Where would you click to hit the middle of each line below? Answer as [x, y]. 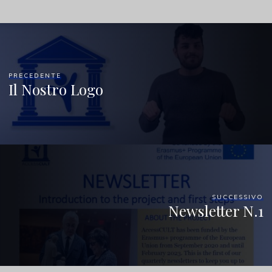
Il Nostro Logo [56, 89]
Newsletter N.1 [216, 210]
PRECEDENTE [35, 75]
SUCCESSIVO [237, 197]
